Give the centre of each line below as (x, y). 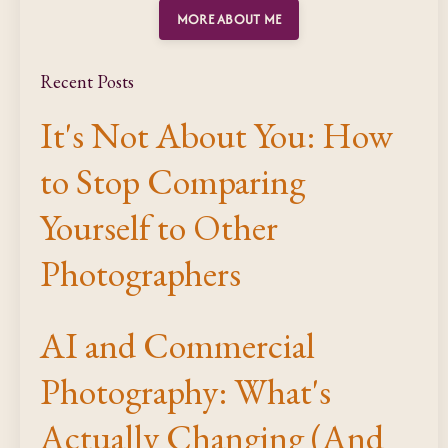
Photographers (140, 273)
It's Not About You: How (216, 135)
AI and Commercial (177, 345)
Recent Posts (87, 81)
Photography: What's (185, 391)
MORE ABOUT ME (229, 19)
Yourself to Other (159, 227)
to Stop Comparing (172, 181)
